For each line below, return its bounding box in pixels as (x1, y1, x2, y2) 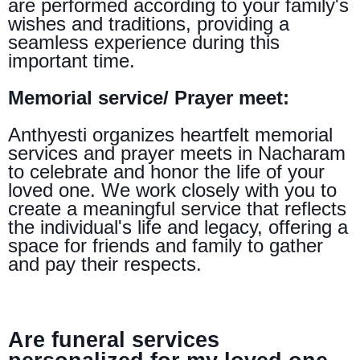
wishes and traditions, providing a (8, 12, 289, 35)
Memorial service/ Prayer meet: (8, 86, 289, 108)
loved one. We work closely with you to (8, 178, 337, 201)
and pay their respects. (8, 252, 202, 275)
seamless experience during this (8, 31, 280, 53)
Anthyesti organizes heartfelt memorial (8, 123, 333, 145)
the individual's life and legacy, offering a (8, 215, 348, 238)
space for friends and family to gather (8, 234, 323, 256)
